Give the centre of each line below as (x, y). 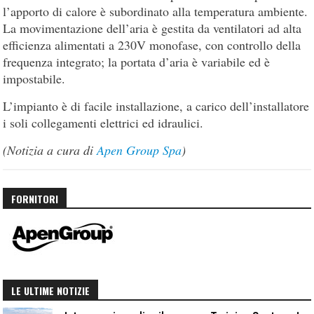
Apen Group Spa (139, 150)
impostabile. (34, 79)
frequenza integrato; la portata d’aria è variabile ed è (137, 62)
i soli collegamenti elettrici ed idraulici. (103, 123)
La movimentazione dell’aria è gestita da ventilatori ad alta (152, 28)
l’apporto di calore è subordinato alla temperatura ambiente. (156, 12)
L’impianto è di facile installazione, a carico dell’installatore (156, 106)
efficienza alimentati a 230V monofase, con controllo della (152, 45)
